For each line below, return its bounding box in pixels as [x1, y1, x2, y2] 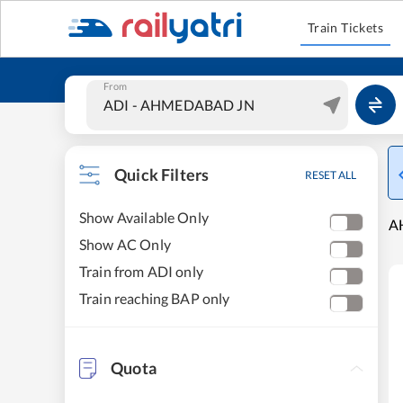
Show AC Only [79, 236, 171, 253]
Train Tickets [307, 20, 384, 35]
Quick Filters [114, 165, 210, 184]
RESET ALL [305, 168, 356, 182]
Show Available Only [79, 209, 209, 226]
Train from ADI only [79, 263, 203, 280]
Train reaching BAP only [79, 290, 230, 307]
